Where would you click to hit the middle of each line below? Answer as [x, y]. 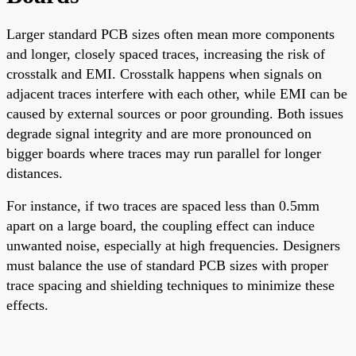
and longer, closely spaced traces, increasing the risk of [166, 54]
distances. [35, 173]
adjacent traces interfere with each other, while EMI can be [177, 93]
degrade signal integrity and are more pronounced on [159, 133]
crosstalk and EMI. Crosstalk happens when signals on [164, 74]
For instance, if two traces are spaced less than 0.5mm [163, 205]
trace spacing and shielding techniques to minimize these [170, 285]
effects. [27, 305]
